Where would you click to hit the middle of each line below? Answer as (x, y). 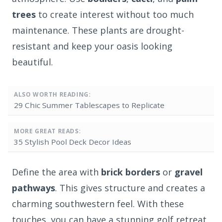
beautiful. (32, 62)
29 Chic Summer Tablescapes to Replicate (89, 105)
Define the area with (56, 172)
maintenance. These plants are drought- (98, 30)
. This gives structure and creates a (130, 188)
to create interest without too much (115, 15)
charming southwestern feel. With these (98, 204)
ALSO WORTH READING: (53, 95)
